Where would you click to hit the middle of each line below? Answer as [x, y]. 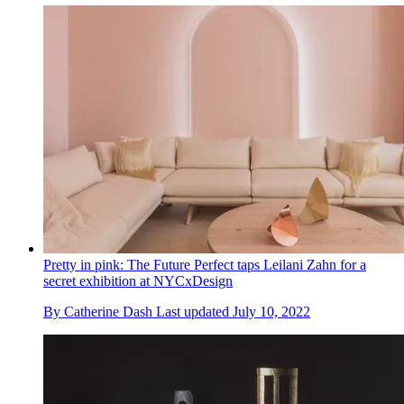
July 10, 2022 [271, 312]
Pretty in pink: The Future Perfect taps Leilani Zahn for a [205, 265]
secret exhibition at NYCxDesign [138, 281]
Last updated [194, 312]
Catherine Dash [108, 312]
